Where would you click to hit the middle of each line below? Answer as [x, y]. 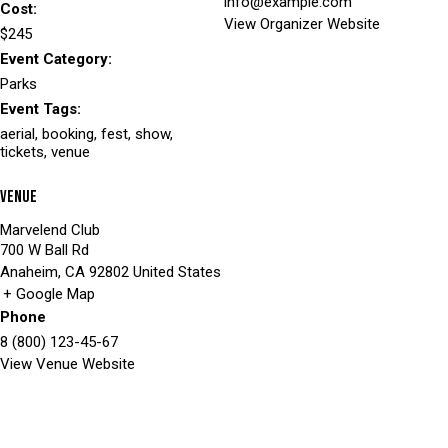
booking [68, 134]
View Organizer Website [302, 24]
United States [177, 271]
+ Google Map [49, 293]
